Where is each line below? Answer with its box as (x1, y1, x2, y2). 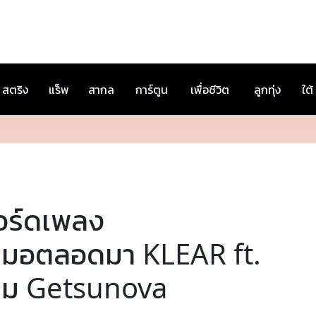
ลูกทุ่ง (254, 82, 281, 97)
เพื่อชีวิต (190, 82, 229, 97)
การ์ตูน (135, 82, 168, 97)
